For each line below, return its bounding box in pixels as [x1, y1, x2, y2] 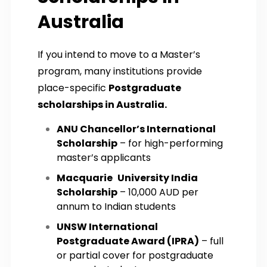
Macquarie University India [57, 170, 198, 185]
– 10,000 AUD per [117, 185, 198, 199]
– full [199, 234, 223, 248]
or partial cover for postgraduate [57, 248, 218, 262]
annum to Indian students [57, 199, 176, 213]
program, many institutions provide [38, 64, 202, 78]
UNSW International [57, 219, 158, 234]
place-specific [38, 80, 108, 95]
